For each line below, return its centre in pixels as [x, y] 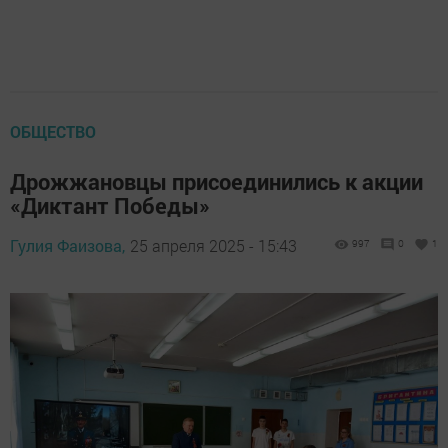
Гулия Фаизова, [67, 246]
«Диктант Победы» [110, 206]
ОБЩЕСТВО [53, 132]
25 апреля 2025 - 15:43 [213, 246]
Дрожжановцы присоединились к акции [216, 182]
